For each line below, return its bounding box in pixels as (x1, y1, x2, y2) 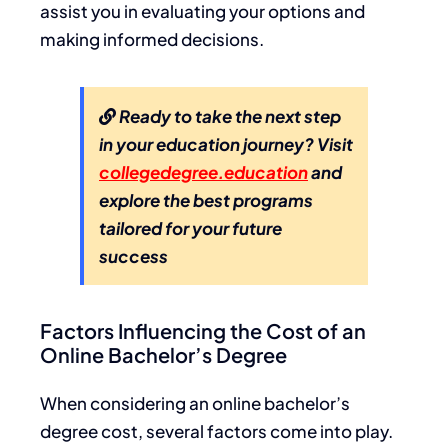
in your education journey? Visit (99, 132, 353, 155)
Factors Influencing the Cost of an (40, 317, 366, 343)
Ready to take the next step (116, 104, 341, 127)
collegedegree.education (99, 160, 308, 183)
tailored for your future (99, 216, 282, 239)
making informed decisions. (40, 27, 264, 50)
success (99, 244, 168, 267)
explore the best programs (99, 188, 313, 211)
